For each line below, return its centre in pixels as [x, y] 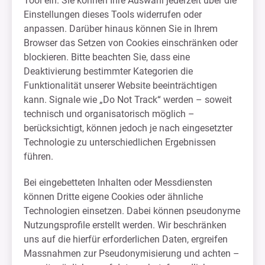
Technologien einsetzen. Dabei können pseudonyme [132, 211]
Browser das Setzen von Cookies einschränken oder [131, 43]
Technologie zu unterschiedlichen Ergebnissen [120, 142]
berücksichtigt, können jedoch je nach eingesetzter [128, 128]
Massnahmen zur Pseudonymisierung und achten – [132, 253]
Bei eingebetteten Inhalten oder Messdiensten [118, 182]
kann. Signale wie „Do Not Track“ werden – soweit [128, 100]
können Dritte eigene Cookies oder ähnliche [113, 197]
